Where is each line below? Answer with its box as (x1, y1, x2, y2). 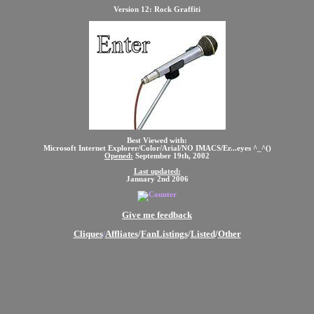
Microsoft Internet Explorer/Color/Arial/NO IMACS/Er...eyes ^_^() (43, 144, 271, 153)
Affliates (104, 228, 138, 239)
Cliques (73, 228, 103, 239)
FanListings (140, 228, 188, 239)
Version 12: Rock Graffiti (114, 6, 200, 13)
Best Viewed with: (127, 137, 187, 145)
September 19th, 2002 (133, 152, 210, 161)
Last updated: (133, 168, 181, 176)
